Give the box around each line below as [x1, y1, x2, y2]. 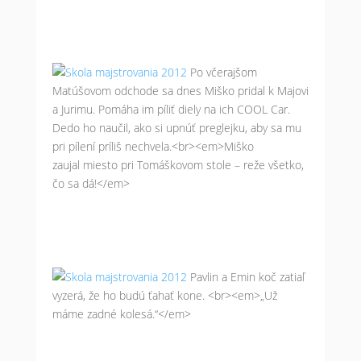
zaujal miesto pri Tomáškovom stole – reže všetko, [52, 157, 304, 172]
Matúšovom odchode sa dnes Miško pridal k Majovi [52, 83, 309, 98]
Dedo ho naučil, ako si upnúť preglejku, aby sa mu [52, 120, 301, 135]
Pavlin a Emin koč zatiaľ [189, 269, 305, 284]
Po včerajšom [189, 64, 257, 80]
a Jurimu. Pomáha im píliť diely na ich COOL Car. [52, 102, 290, 117]
